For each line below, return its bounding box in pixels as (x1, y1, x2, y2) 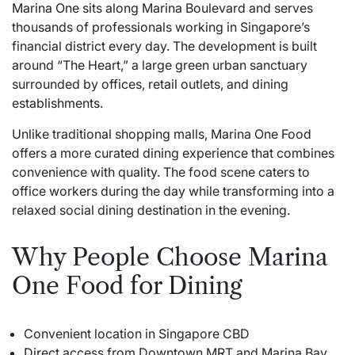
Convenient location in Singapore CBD (24, 326, 250, 342)
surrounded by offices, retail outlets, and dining (12, 76, 288, 93)
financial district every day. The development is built (12, 38, 317, 55)
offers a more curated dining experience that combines (12, 145, 334, 162)
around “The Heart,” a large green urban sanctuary (12, 57, 307, 74)
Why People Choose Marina (12, 242, 328, 273)
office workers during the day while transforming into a (12, 183, 334, 200)
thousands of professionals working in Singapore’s (12, 19, 310, 36)
